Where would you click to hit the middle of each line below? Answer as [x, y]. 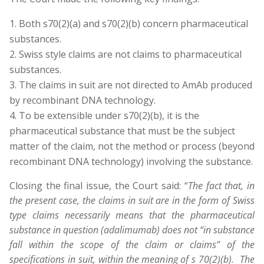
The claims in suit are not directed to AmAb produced [136, 85]
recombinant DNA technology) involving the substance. [131, 161]
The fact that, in [221, 186]
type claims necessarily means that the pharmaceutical [132, 215]
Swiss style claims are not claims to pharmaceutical [130, 54]
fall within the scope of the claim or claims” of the [132, 245]
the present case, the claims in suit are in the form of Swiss [132, 200]
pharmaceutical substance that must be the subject [122, 131]
